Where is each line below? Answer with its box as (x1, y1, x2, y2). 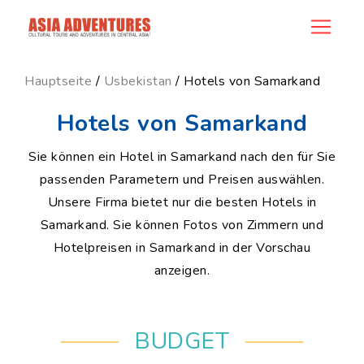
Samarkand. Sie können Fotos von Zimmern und (40, 216, 324, 234)
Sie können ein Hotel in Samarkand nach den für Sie (28, 148, 336, 166)
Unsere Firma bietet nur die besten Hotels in (47, 193, 317, 211)
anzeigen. (154, 262, 210, 279)
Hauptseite (24, 72, 92, 90)
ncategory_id (4, 6, 80, 24)
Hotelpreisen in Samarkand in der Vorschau (53, 239, 311, 257)
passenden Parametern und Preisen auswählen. (39, 171, 325, 188)
